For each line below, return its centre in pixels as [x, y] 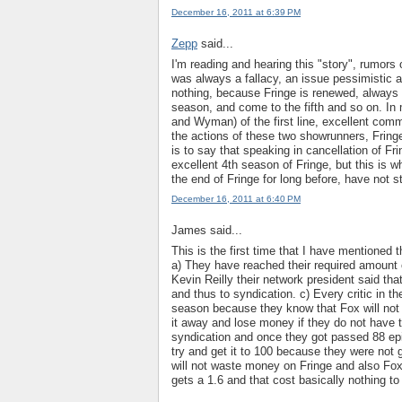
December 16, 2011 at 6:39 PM [236, 13]
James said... [207, 231]
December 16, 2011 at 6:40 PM [236, 199]
